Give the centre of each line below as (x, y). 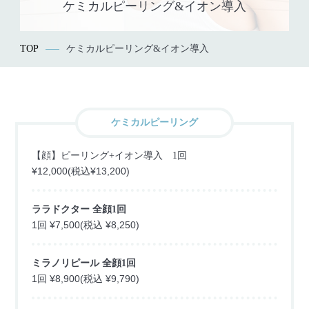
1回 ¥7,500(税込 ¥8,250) (86, 225)
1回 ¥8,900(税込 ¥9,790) (86, 279)
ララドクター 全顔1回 (79, 210)
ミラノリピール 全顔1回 (84, 263)
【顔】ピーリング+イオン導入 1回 (110, 156)
